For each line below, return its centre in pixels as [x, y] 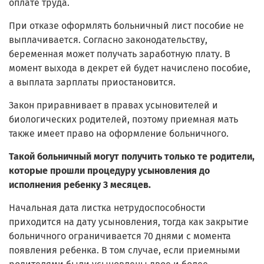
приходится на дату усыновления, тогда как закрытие [129, 222]
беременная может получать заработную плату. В [120, 54]
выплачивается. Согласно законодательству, [108, 40]
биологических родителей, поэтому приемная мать [123, 120]
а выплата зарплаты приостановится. [92, 82]
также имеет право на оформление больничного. [119, 134]
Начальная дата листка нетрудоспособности [107, 208]
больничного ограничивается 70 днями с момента [120, 236]
